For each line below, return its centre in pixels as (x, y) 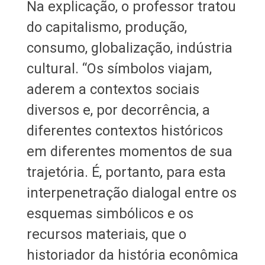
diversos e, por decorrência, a (118, 110)
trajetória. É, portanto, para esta (126, 172)
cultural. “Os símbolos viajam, (119, 68)
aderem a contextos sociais (113, 89)
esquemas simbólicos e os (110, 213)
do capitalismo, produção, (106, 27)
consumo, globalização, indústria (129, 48)
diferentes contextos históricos (125, 130)
